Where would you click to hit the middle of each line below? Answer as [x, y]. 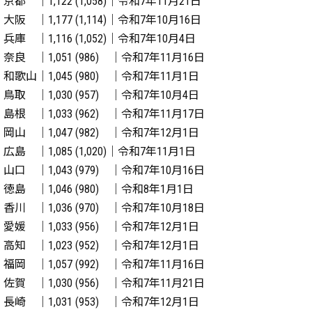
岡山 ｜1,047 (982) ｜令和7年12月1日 [101, 133]
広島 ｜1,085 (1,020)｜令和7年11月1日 [100, 151]
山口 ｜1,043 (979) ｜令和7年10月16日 [104, 170]
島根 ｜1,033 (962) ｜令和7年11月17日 [104, 114]
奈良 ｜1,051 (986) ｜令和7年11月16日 [104, 57]
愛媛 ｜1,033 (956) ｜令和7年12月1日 [101, 227]
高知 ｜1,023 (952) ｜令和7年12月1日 [101, 245]
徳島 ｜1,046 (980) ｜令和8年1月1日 [99, 189]
